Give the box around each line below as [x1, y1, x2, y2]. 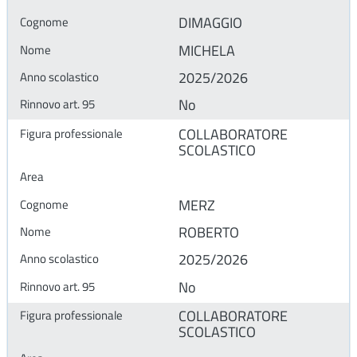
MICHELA [178, 39, 235, 61]
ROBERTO [178, 221, 239, 243]
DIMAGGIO [178, 12, 242, 34]
